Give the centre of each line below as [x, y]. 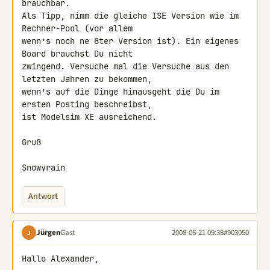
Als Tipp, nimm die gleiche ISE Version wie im [130, 16]
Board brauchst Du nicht [80, 54]
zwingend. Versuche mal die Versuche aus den [125, 66]
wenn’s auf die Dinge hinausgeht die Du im [121, 92]
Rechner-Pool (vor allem [80, 28]
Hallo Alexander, [60, 259]
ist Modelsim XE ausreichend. [89, 117]
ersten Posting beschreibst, [89, 104]
